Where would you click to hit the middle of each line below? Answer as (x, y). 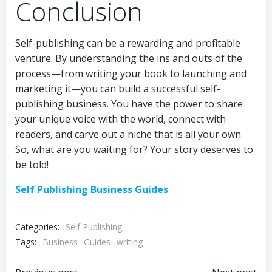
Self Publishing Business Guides (92, 190)
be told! (32, 165)
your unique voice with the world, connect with (121, 119)
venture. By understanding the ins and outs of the (129, 59)
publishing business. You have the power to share (129, 104)
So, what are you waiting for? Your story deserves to (134, 150)
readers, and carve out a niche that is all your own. (129, 134)
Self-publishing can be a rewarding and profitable (128, 43)
